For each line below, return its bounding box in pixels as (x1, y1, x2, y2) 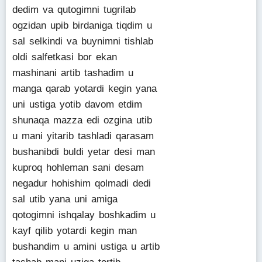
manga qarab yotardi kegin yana (12, 83, 157, 94)
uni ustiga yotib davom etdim (12, 99, 142, 110)
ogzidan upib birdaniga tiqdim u (12, 20, 152, 31)
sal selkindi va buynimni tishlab (12, 36, 153, 47)
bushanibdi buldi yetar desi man (12, 146, 155, 157)
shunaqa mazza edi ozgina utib (12, 115, 152, 126)
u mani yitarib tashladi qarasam (12, 130, 154, 142)
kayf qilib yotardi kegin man (12, 225, 137, 236)
